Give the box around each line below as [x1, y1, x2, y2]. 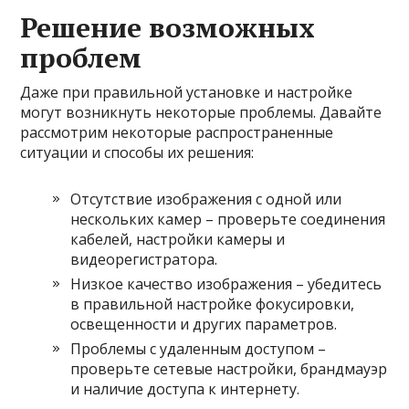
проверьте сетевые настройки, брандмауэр [70, 359, 388, 379]
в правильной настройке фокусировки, [70, 294, 355, 314]
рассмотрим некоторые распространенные [20, 122, 334, 142]
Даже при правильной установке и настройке [20, 82, 353, 102]
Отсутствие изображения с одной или [70, 189, 342, 209]
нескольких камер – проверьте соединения [70, 209, 386, 229]
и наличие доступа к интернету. [70, 379, 300, 399]
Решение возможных [20, 9, 316, 46]
